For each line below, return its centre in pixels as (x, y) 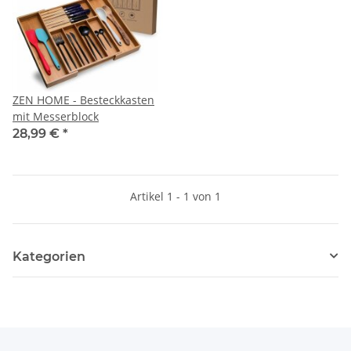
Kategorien (49, 256)
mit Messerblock (56, 116)
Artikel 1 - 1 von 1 (175, 196)
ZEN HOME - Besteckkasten (83, 100)
